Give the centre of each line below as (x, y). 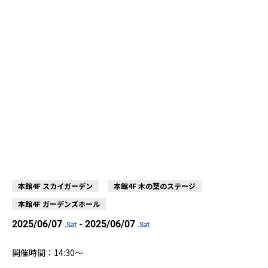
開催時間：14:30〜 (48, 253)
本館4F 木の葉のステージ (155, 186)
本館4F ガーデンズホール (59, 204)
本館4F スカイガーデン (55, 186)
